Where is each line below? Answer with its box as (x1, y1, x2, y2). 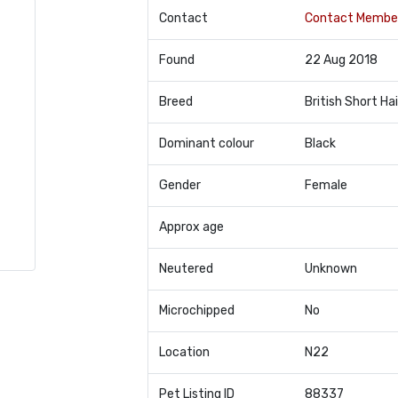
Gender (158, 178, 201, 193)
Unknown (304, 261, 357, 276)
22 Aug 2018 (304, 52, 378, 68)
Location (158, 345, 210, 360)
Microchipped (158, 303, 235, 318)
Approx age (158, 219, 224, 235)
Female (304, 178, 347, 193)
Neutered (158, 261, 213, 276)
